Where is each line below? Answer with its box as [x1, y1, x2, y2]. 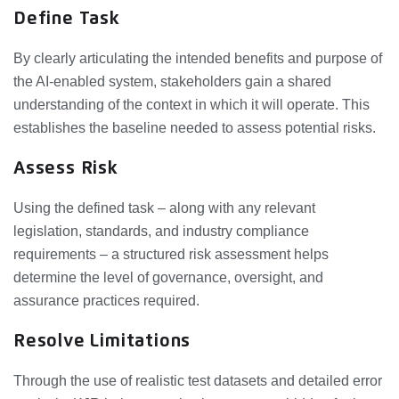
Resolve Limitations [13, 332, 191, 351]
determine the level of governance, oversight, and [13, 270, 323, 286]
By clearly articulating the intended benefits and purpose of [13, 51, 382, 67]
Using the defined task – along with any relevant [13, 200, 315, 216]
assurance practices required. [13, 293, 199, 309]
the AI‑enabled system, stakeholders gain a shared [13, 74, 331, 90]
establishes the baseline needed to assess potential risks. [13, 120, 376, 136]
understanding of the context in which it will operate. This [13, 97, 370, 113]
